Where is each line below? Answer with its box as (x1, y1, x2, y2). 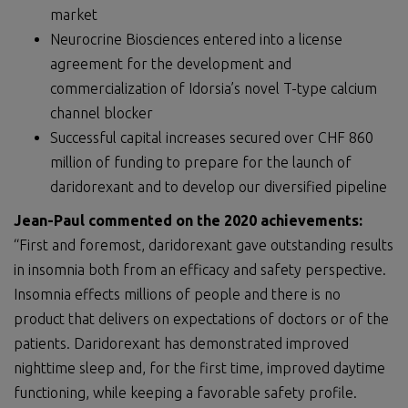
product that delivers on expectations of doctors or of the (14, 311, 389, 327)
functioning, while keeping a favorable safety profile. (14, 384, 357, 401)
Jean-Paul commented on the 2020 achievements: (14, 212, 362, 229)
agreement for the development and (50, 56, 291, 72)
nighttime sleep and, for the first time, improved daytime (14, 360, 385, 376)
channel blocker (50, 105, 153, 121)
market (50, 6, 105, 23)
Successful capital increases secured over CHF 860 (50, 129, 373, 146)
